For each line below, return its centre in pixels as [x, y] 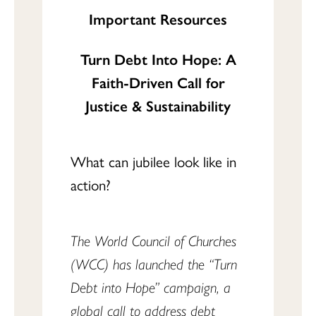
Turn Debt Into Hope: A [158, 59]
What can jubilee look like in [153, 161]
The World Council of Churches [153, 240]
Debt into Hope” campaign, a [151, 286]
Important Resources [158, 18]
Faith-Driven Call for [158, 82]
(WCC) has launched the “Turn [154, 263]
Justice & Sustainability [158, 105]
